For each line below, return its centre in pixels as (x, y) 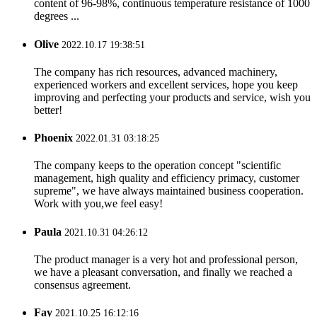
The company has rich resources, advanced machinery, (156, 71)
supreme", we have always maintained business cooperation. (169, 191)
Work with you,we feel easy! (98, 204)
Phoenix (53, 138)
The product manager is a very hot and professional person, (166, 259)
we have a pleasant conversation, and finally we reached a (163, 272)
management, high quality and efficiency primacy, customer (167, 178)
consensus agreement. (82, 284)
